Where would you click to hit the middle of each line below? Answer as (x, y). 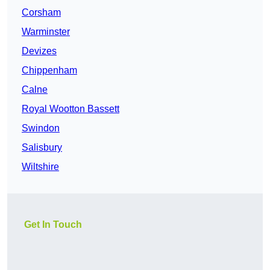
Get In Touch (53, 225)
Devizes (39, 51)
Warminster (46, 32)
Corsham (41, 13)
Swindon (41, 128)
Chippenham (49, 71)
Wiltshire (40, 167)
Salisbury (42, 148)
